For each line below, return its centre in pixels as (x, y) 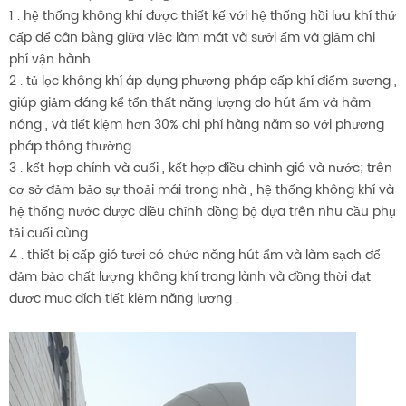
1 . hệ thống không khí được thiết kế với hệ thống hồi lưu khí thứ (203, 15)
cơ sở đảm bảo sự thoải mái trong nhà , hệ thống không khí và (202, 189)
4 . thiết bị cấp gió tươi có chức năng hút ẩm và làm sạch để (195, 255)
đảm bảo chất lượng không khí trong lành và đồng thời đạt (190, 276)
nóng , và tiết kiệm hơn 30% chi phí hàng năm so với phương (197, 124)
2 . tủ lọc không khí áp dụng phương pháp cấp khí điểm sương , (203, 81)
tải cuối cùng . (52, 233)
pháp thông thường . (73, 146)
